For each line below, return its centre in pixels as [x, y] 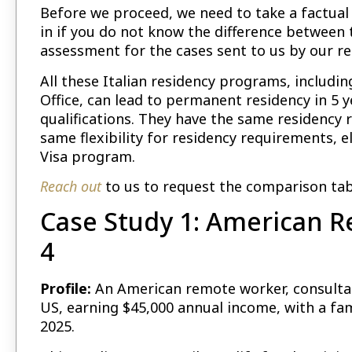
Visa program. [88, 156]
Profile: [66, 289]
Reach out [71, 186]
